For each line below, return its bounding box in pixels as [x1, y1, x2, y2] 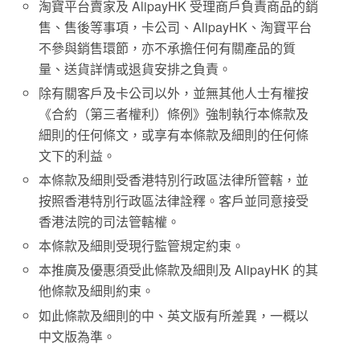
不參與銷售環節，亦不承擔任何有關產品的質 [39, 38, 297, 57]
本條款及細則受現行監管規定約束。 [39, 236, 245, 256]
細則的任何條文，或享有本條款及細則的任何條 [39, 125, 309, 144]
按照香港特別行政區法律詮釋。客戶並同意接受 [39, 191, 309, 211]
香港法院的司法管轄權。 [39, 212, 181, 231]
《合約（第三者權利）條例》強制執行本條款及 [39, 104, 309, 123]
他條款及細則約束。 [39, 281, 155, 301]
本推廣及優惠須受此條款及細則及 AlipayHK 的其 [39, 260, 319, 280]
